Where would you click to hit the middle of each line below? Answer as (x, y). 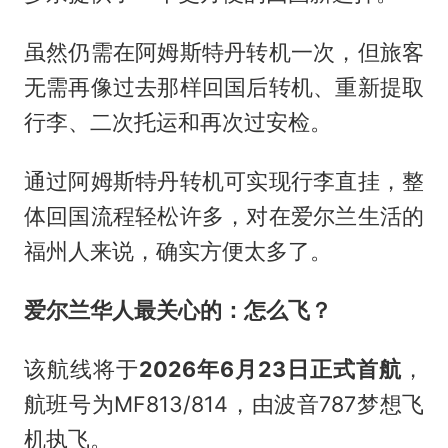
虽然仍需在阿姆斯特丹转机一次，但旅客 (224, 51)
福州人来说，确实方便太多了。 (177, 250)
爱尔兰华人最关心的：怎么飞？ (177, 309)
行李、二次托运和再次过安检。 (177, 121)
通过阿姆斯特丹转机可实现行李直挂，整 (224, 180)
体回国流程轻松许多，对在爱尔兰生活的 (224, 215)
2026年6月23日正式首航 (270, 368)
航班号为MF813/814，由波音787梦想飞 (224, 403)
